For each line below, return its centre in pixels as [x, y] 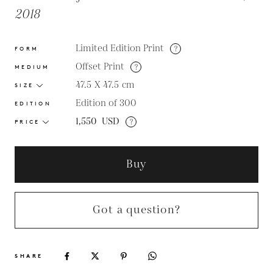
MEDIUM [32, 67]
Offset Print [100, 67]
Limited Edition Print [120, 48]
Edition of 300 [106, 103]
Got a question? [136, 210]
